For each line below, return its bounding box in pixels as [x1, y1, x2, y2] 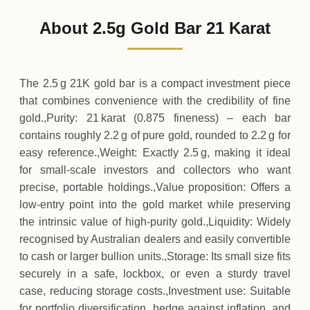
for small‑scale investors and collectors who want [19, 163, 291, 176]
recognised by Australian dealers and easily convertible [19, 232, 291, 245]
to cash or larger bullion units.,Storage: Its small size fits [19, 250, 291, 262]
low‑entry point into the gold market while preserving [19, 198, 291, 210]
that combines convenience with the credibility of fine [19, 94, 291, 107]
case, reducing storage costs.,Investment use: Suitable [19, 284, 291, 297]
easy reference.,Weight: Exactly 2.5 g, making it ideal [19, 146, 291, 158]
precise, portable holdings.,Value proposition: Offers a [19, 181, 291, 193]
